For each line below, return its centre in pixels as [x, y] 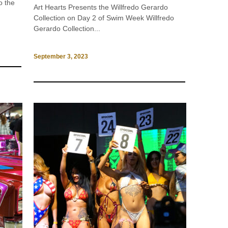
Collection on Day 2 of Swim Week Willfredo [104, 18]
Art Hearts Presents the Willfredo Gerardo [101, 7]
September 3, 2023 [61, 57]
